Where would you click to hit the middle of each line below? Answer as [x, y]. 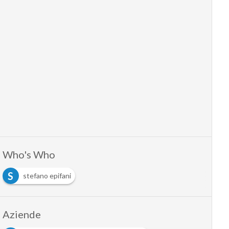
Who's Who [29, 154]
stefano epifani [47, 176]
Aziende [21, 214]
